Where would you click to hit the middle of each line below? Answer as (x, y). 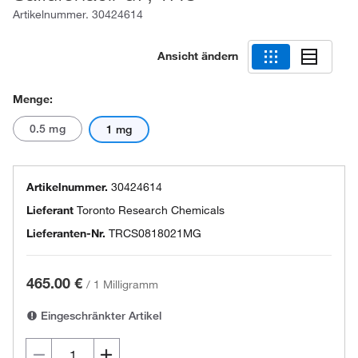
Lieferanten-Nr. (66, 233)
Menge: (33, 99)
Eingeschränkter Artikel (99, 316)
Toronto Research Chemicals (151, 210)
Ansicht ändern (198, 56)
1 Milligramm (126, 284)
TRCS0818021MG (155, 233)
